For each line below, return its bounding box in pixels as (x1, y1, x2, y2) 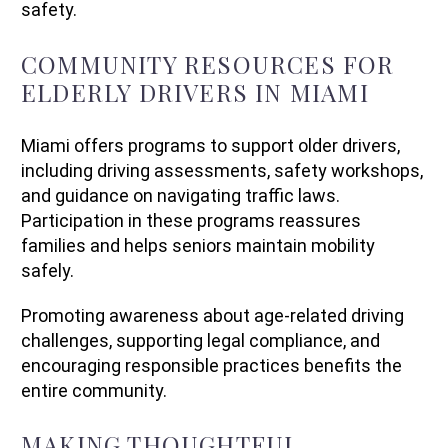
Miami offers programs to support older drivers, (21, 134, 400, 156)
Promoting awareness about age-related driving (21, 304, 404, 326)
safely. (21, 259, 74, 281)
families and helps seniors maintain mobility (21, 234, 375, 256)
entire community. (21, 379, 167, 401)
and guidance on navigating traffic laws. (21, 184, 340, 206)
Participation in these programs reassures (21, 209, 361, 231)
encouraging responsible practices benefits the (21, 354, 402, 376)
